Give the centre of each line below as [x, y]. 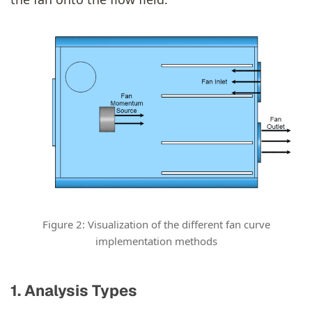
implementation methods [156, 241]
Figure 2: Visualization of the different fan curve [156, 224]
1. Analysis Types [74, 290]
